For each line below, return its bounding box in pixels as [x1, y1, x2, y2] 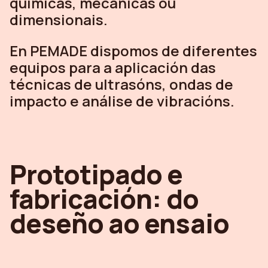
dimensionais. [10, 9, 108, 29]
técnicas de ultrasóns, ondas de [10, 74, 233, 94]
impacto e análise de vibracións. [10, 90, 234, 111]
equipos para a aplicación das [10, 57, 216, 77]
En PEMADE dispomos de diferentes [10, 40, 257, 60]
